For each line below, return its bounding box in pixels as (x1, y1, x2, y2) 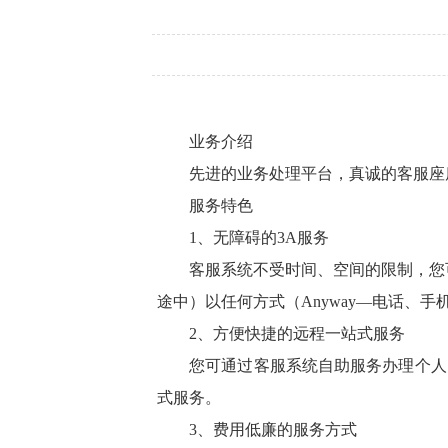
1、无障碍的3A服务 (157, 229, 329, 247)
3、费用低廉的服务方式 (157, 421, 357, 439)
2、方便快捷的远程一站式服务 (157, 325, 405, 343)
